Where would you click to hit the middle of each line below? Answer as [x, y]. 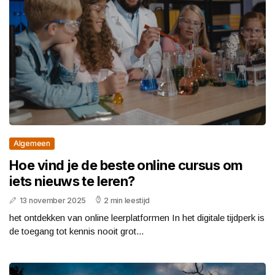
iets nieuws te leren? [72, 181]
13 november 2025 [52, 201]
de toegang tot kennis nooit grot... [76, 231]
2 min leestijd [127, 201]
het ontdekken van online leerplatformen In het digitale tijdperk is [137, 218]
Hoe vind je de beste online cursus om [126, 165]
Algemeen [32, 144]
